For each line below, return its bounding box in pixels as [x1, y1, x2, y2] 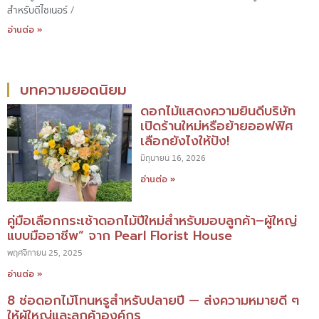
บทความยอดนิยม [20, 79, 127, 101]
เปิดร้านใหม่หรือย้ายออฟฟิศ [140, 116, 294, 137]
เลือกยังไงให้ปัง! [140, 131, 230, 152]
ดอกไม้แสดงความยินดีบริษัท [140, 101, 296, 122]
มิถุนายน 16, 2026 [140, 152, 206, 165]
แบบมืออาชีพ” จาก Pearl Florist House [7, 226, 232, 246]
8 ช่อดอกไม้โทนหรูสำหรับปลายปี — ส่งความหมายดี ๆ [7, 291, 299, 311]
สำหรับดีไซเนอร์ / [7, 4, 74, 19]
